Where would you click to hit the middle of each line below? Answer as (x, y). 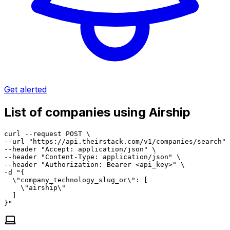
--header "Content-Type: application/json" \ (92, 157)
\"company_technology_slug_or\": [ (76, 180)
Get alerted (25, 89)
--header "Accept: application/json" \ (80, 149)
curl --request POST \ (47, 133)
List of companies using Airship (97, 112)
